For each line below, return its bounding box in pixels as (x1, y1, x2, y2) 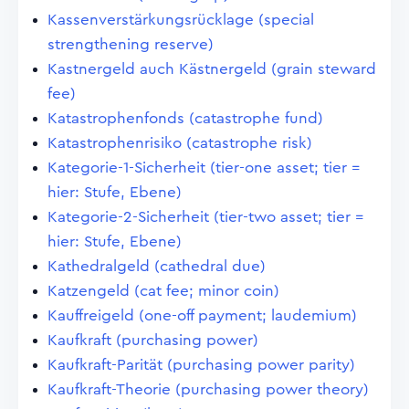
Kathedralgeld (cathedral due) (47, 258, 266, 274)
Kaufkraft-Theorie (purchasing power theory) (47, 382, 369, 397)
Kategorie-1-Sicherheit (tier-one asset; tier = (47, 160, 361, 175)
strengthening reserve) (47, 37, 214, 52)
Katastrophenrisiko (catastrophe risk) (47, 135, 312, 151)
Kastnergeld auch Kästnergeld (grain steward (47, 61, 376, 77)
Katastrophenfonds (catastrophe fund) (47, 110, 323, 126)
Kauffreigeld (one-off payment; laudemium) (47, 308, 357, 323)
